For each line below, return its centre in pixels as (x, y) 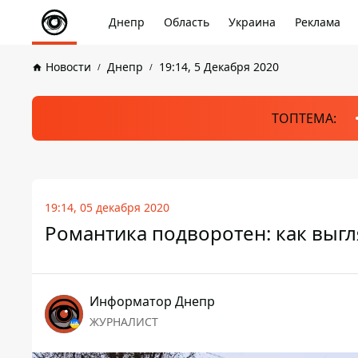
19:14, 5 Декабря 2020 (219, 67)
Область (187, 22)
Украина (252, 22)
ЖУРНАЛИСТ (124, 322)
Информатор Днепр (152, 301)
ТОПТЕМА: (304, 118)
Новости (68, 67)
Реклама (318, 22)
